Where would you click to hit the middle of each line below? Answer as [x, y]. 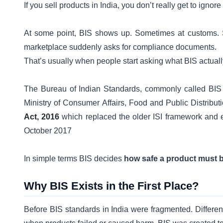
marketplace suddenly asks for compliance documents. [120, 47]
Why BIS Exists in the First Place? [111, 186]
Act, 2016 [42, 117]
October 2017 [48, 131]
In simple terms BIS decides [74, 159]
